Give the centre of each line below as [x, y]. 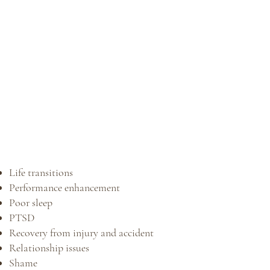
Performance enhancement [64, 188]
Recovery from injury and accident [81, 233]
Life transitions [42, 173]
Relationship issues [50, 248]
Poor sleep [32, 203]
